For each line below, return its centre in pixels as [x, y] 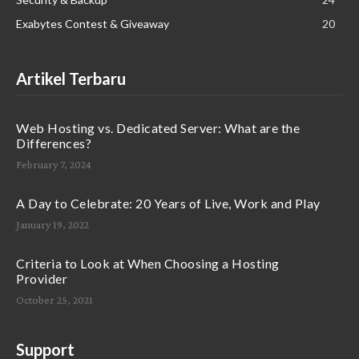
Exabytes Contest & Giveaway [93, 23]
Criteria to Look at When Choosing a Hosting [148, 263]
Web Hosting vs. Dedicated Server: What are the [158, 127]
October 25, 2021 [54, 299]
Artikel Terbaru [71, 78]
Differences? [54, 143]
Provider [42, 278]
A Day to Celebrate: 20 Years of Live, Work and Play [168, 203]
